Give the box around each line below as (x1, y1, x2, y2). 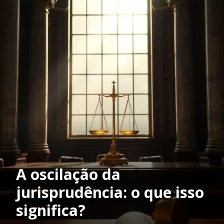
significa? (16, 200, 85, 221)
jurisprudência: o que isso (16, 182, 204, 203)
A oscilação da (16, 164, 120, 185)
